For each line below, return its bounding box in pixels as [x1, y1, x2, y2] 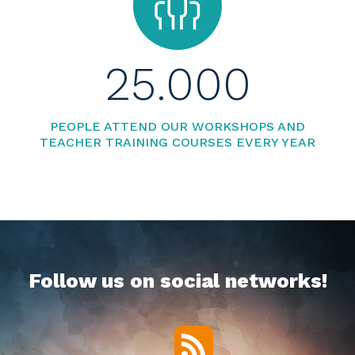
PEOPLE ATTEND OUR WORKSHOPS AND [50, 119, 305, 135]
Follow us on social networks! [28, 269, 327, 293]
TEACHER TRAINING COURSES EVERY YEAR [40, 135, 315, 151]
